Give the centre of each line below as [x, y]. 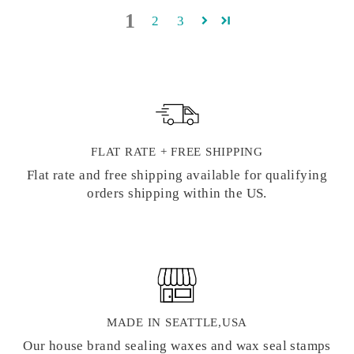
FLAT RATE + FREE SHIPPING [177, 151]
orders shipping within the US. [177, 193]
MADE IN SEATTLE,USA [177, 322]
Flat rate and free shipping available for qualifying [177, 175]
